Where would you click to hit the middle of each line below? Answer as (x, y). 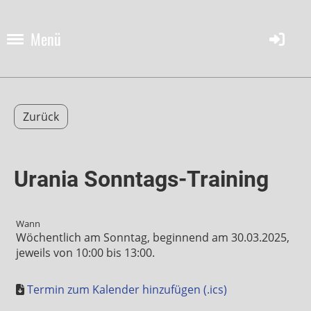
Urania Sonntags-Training (141, 179)
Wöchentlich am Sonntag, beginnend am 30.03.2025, (153, 237)
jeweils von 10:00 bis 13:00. (85, 253)
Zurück (41, 117)
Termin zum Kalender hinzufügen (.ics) (127, 289)
